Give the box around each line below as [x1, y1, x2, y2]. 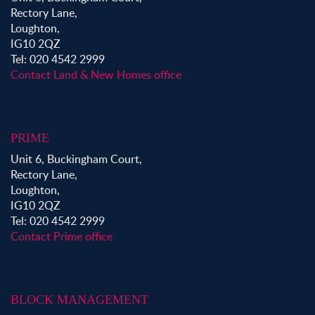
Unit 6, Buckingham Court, [11, 151, 142, 167]
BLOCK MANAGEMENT [11, 292, 148, 307]
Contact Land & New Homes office [11, 67, 181, 82]
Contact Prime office [11, 229, 112, 244]
